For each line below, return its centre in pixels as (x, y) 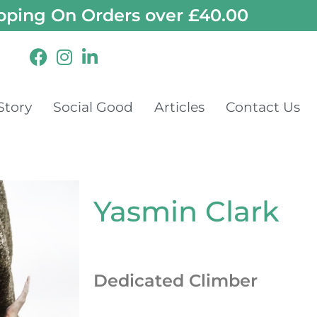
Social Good (93, 107)
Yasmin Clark (186, 211)
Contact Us (263, 107)
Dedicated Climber (175, 281)
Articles (179, 107)
